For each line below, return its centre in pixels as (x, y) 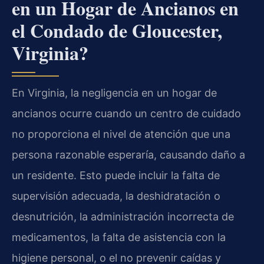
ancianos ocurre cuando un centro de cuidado (126, 113)
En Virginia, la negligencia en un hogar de (114, 93)
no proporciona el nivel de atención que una (121, 134)
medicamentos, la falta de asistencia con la (119, 237)
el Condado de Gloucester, (117, 30)
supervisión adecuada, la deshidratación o (116, 196)
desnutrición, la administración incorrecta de (123, 216)
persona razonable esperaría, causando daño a (128, 154)
